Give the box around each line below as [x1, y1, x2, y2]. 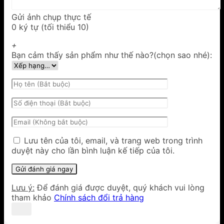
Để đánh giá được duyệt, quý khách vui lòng [34, 182, 204, 192]
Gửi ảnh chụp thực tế [11, 11, 91, 22]
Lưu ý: [11, 182, 34, 192]
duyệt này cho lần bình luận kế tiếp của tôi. [11, 145, 174, 155]
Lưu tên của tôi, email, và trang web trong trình [24, 135, 202, 145]
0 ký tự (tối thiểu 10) [11, 21, 89, 32]
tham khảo [11, 192, 54, 202]
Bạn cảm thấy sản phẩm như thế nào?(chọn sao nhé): [11, 49, 212, 60]
